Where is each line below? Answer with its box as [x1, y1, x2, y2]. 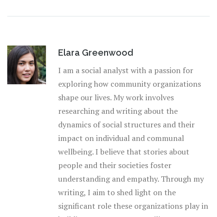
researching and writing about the [58, 106, 178, 117]
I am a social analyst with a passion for [58, 65, 193, 76]
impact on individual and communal [58, 133, 184, 144]
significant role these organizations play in [58, 201, 208, 212]
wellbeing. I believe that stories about [58, 146, 189, 157]
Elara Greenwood [58, 47, 133, 58]
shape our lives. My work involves [58, 92, 174, 103]
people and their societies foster [58, 160, 171, 171]
